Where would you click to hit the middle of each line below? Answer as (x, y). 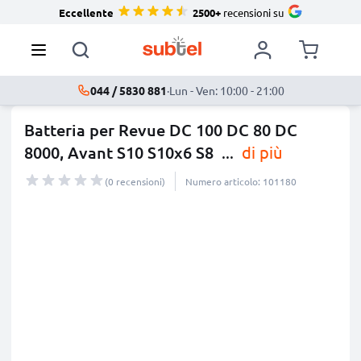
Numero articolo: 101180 (241, 181)
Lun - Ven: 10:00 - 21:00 (226, 90)
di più (260, 152)
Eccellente (86, 12)
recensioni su (252, 12)
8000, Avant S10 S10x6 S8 (121, 152)
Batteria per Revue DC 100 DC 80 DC (161, 130)
